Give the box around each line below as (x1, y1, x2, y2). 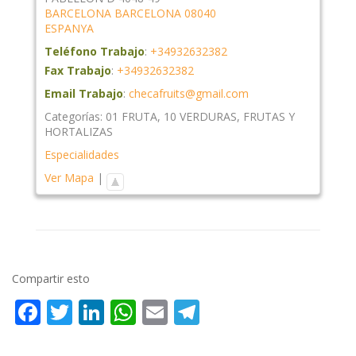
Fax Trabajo (44, 63, 111, 79)
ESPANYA (44, 21, 94, 37)
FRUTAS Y (243, 109, 295, 125)
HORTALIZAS (44, 124, 113, 140)
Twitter (72, 294, 157, 329)
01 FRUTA (106, 109, 157, 125)
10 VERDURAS (164, 109, 237, 125)
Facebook (41, 294, 153, 329)
